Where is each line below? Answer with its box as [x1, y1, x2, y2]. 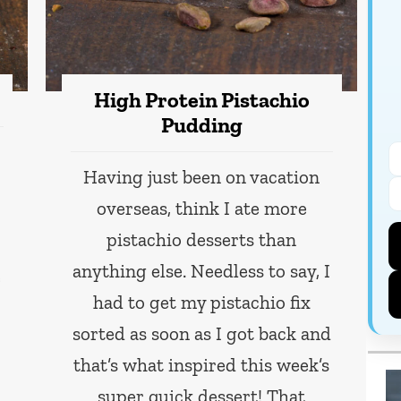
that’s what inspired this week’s [73, 354, 330, 377]
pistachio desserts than [107, 228, 297, 252]
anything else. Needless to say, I [73, 260, 331, 283]
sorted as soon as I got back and [72, 322, 331, 346]
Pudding [160, 112, 243, 139]
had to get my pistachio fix [92, 291, 311, 314]
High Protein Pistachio [93, 87, 310, 114]
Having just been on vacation [83, 166, 320, 189]
